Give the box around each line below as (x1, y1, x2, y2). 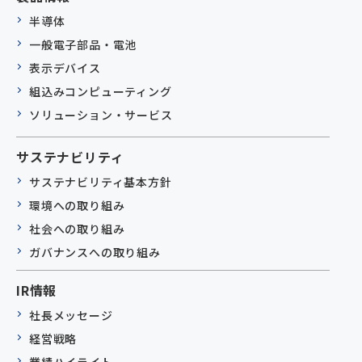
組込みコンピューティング (29, 82, 172, 99)
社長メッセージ (29, 306, 113, 323)
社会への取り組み (29, 220, 125, 237)
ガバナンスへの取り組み (29, 243, 161, 260)
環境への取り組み (29, 196, 125, 213)
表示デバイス (29, 59, 101, 76)
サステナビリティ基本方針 (29, 173, 172, 190)
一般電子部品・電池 (29, 36, 137, 53)
